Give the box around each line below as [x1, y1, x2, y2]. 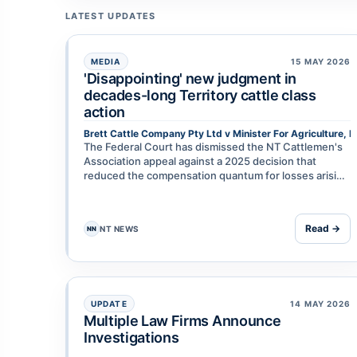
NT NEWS [100, 224, 139, 234]
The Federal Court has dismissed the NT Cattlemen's [84, 140, 343, 154]
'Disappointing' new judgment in [84, 70, 296, 88]
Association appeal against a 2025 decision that [84, 155, 316, 168]
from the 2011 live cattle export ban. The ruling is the [84, 183, 340, 197]
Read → [304, 222, 341, 235]
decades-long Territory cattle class [84, 87, 316, 104]
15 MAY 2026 [291, 56, 351, 66]
